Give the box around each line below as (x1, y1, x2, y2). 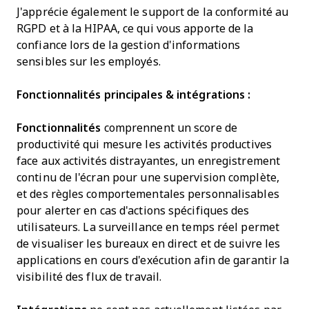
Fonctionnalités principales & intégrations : (17, 89, 251, 101)
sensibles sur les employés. (17, 56, 161, 68)
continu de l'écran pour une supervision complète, (17, 172, 279, 184)
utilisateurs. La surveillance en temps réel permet (17, 221, 279, 234)
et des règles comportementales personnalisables (17, 188, 279, 201)
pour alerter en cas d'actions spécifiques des (17, 205, 250, 217)
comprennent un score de (101, 122, 237, 134)
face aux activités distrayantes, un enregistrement (17, 155, 281, 168)
